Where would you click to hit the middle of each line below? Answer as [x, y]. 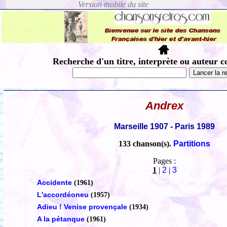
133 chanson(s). [146, 144]
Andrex [165, 106]
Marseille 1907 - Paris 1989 [165, 127]
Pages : [165, 161]
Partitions [192, 144]
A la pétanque [61, 219]
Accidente [54, 183]
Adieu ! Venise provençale [83, 207]
